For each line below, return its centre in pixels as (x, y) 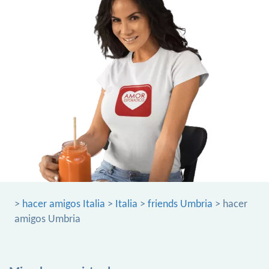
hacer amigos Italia (64, 205)
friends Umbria (180, 205)
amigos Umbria (47, 220)
